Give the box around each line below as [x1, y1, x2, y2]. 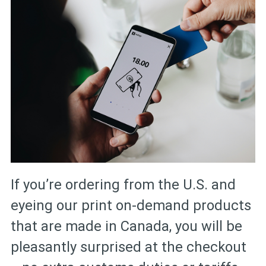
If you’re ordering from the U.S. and [10, 176, 236, 193]
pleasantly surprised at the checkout [10, 238, 246, 255]
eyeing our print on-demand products [10, 197, 251, 214]
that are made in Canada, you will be [10, 217, 242, 235]
